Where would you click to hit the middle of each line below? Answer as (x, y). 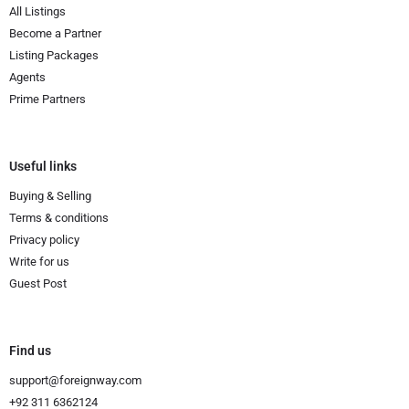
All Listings (37, 11)
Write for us (39, 261)
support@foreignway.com (75, 380)
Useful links (43, 166)
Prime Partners (47, 99)
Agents (27, 77)
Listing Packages (54, 55)
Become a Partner (55, 33)
